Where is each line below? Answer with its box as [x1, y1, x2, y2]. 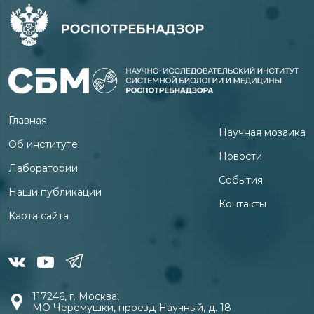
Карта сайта [8, 210, 69, 223]
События [219, 174, 263, 187]
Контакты [219, 198, 266, 211]
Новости [219, 150, 262, 163]
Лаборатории [8, 162, 78, 175]
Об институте [8, 138, 78, 151]
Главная [8, 114, 47, 128]
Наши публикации [8, 186, 102, 199]
